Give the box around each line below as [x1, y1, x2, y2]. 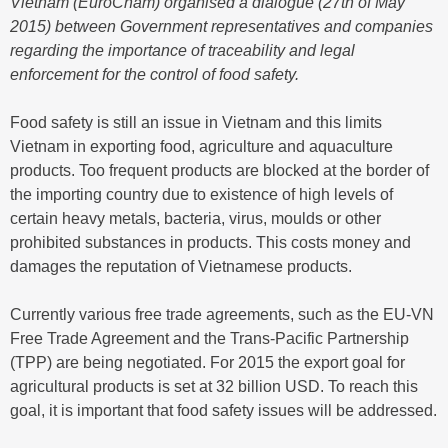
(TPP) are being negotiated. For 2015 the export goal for [10, 354, 405, 372]
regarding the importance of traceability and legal [10, 42, 355, 60]
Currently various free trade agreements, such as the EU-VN [10, 306, 434, 324]
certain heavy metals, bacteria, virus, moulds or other [10, 210, 381, 228]
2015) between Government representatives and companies [10, 18, 433, 36]
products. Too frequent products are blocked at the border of [10, 162, 429, 180]
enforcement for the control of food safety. [10, 66, 299, 84]
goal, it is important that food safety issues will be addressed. [10, 402, 437, 420]
